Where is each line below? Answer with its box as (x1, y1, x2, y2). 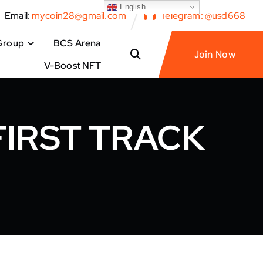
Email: (5, 9, 31, 22)
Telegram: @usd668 (160, 9, 245, 22)
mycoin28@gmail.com (32, 9, 127, 22)
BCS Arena (53, 37, 102, 49)
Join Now (194, 48, 236, 60)
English (117, 2, 146, 11)
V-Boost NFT (43, 59, 102, 72)
